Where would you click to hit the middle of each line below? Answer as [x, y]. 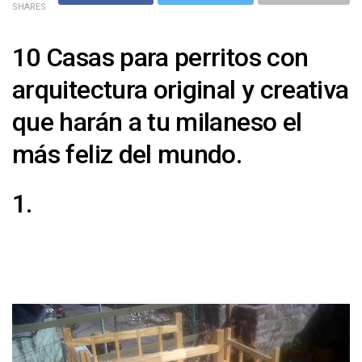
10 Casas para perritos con [160, 57]
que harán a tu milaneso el [157, 122]
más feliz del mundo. [127, 154]
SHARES [29, 7]
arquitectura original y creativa [181, 89]
